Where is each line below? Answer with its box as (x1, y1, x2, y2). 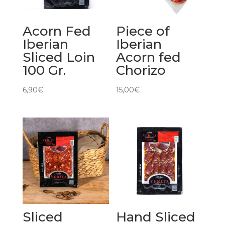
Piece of (116, 23, 170, 40)
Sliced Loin (22, 49, 95, 66)
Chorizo (116, 62, 166, 79)
